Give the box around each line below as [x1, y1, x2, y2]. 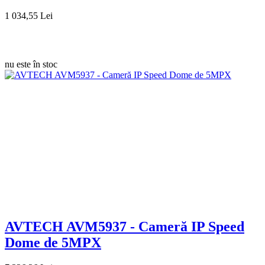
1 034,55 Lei [5, 10, 53, 21]
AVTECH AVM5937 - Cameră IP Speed [5, 218, 244, 234]
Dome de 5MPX [5, 234, 101, 250]
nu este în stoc [5, 59, 57, 69]
